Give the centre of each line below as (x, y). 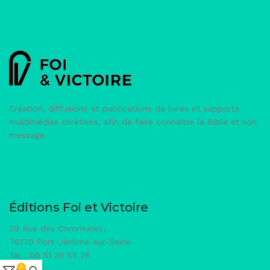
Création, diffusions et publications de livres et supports (124, 108)
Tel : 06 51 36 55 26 (50, 255)
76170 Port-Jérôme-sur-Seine (70, 242)
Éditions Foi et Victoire (79, 208)
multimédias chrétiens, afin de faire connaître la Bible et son (133, 121)
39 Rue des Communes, (57, 229)
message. (28, 135)
